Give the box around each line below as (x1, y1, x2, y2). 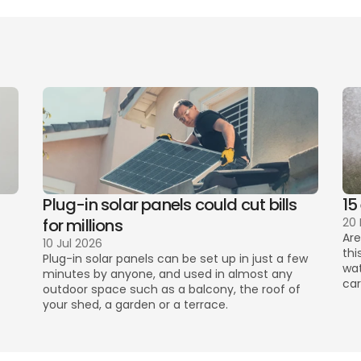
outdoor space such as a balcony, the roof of (43, 281, 301, 297)
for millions (43, 214, 122, 237)
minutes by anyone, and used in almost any (43, 266, 293, 282)
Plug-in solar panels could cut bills (43, 193, 297, 216)
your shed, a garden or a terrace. (43, 297, 232, 313)
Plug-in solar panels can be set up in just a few (43, 251, 309, 267)
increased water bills (91, 19, 222, 37)
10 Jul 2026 (43, 235, 103, 251)
